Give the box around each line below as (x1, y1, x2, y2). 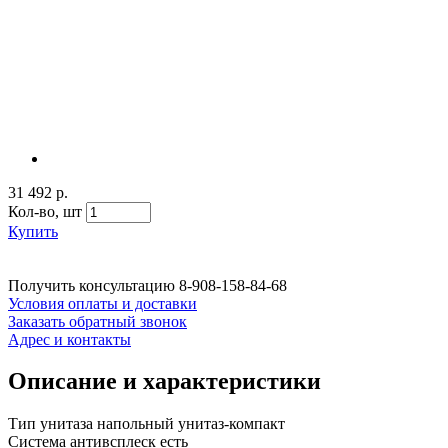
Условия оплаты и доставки (8, 294, 197, 312)
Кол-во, (8, 202, 63, 220)
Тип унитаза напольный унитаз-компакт (8, 415, 285, 433)
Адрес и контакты (8, 330, 131, 348)
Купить (8, 222, 58, 240)
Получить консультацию (8, 276, 175, 294)
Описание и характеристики (8, 368, 321, 395)
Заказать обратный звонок (8, 312, 187, 330)
